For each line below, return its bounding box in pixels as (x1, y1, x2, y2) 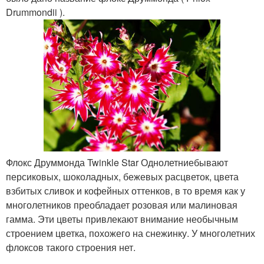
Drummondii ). (6, 5, 65, 19)
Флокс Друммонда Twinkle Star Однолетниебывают (6, 156, 228, 170)
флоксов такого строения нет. (6, 240, 136, 255)
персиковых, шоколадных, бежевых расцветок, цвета (6, 170, 239, 184)
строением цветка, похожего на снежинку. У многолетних (6, 226, 255, 240)
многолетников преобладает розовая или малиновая (6, 198, 237, 212)
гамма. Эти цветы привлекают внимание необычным (6, 212, 238, 226)
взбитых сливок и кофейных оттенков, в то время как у (6, 184, 245, 198)
